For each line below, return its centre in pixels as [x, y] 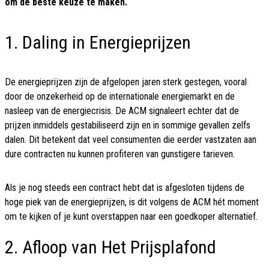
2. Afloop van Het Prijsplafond [110, 247]
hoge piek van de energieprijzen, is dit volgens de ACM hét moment [132, 202]
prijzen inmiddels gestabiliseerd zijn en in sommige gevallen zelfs [128, 125]
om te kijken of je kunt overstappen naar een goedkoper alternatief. [131, 217]
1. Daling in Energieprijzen [98, 43]
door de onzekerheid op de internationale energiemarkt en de [120, 97]
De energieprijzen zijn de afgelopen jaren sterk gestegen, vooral [126, 82]
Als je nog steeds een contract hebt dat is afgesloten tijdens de [125, 188]
